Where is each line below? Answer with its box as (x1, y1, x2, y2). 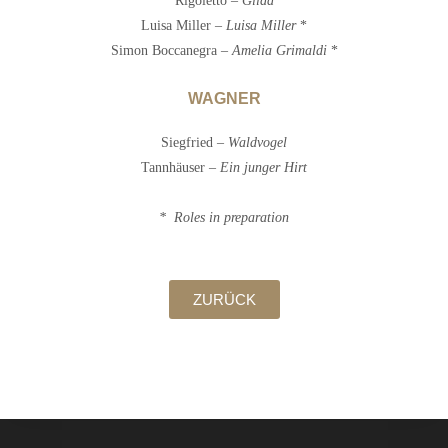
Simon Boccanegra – (110, 43, 232, 59)
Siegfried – (161, 135, 228, 151)
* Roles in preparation (159, 210, 289, 226)
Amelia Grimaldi (231, 43, 327, 59)
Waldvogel (228, 135, 287, 151)
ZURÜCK (192, 291, 256, 309)
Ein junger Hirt (220, 160, 307, 176)
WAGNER (187, 90, 261, 108)
